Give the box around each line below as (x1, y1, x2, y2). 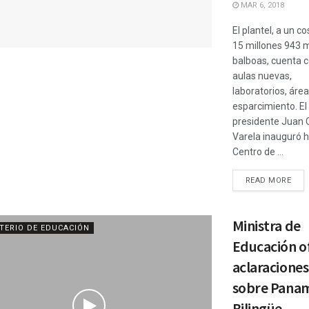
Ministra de (232, 216, 301, 235)
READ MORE (245, 176, 292, 185)
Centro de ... (232, 146, 283, 157)
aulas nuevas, (232, 70, 292, 81)
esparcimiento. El (232, 101, 307, 112)
